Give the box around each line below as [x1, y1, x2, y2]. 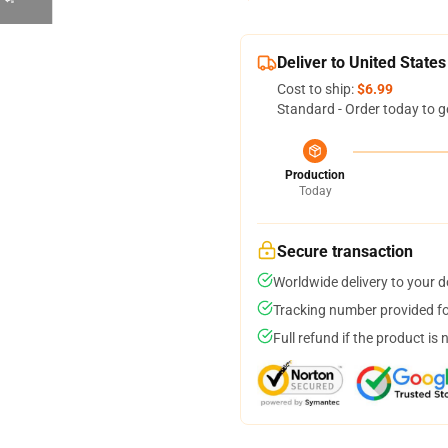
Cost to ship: [277, 81, 357, 97]
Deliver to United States [277, 53, 446, 72]
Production [285, 168, 345, 182]
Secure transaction [277, 242, 413, 261]
